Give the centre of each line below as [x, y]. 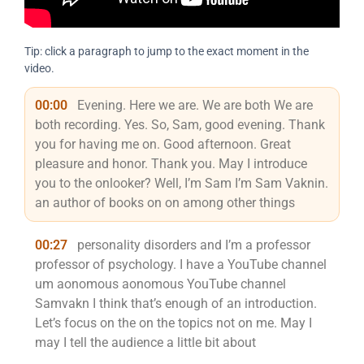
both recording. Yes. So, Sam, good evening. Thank [180, 125]
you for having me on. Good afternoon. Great [163, 144]
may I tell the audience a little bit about [145, 342]
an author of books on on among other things [165, 203]
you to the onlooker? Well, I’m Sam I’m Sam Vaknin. [182, 183]
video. [39, 68]
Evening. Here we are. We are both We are [193, 105]
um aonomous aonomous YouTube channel [160, 284]
